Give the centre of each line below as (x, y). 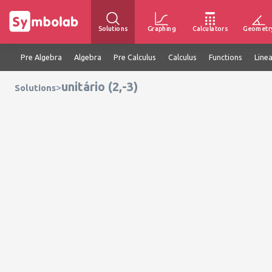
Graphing (161, 28)
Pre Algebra (41, 57)
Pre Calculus (135, 57)
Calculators (210, 28)
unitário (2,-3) (100, 87)
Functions (226, 57)
